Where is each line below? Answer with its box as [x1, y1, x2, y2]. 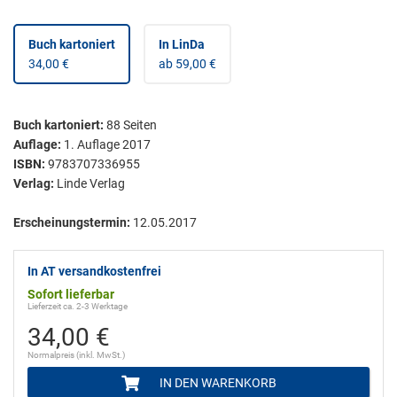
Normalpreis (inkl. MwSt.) [27, 350, 125, 361]
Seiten [121, 118, 157, 133]
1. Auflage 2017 [64, 137, 151, 152]
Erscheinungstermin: [13, 215, 130, 230]
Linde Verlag [57, 176, 125, 191]
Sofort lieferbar [27, 287, 114, 302]
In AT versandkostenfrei [27, 264, 161, 279]
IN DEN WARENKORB [156, 376, 276, 391]
